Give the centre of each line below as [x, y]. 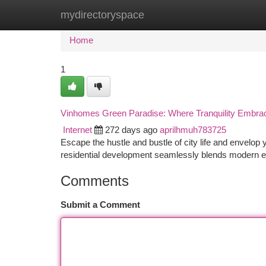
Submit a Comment [100, 205]
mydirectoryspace [102, 15]
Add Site [221, 15]
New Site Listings [153, 15]
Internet [77, 130]
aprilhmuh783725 [193, 130]
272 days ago [131, 130]
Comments [95, 181]
